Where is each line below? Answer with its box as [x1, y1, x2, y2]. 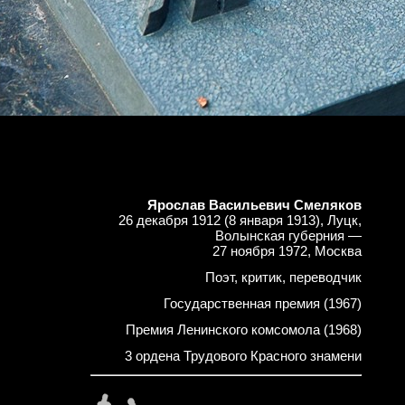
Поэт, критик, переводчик [205, 269, 362, 285]
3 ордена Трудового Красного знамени [125, 348, 362, 363]
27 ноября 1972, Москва [212, 243, 362, 259]
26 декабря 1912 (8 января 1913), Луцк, [118, 212, 362, 228]
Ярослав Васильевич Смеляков [147, 197, 362, 212]
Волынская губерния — [215, 228, 362, 243]
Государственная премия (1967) [164, 296, 362, 311]
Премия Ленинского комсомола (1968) [126, 322, 362, 337]
